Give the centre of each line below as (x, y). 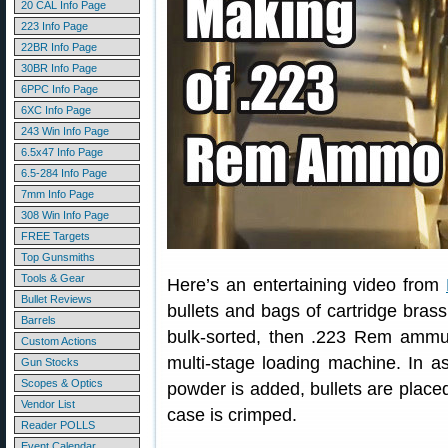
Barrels (38, 320)
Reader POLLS (58, 425)
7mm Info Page (57, 194)
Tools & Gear (53, 278)
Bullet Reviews (56, 299)
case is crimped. (232, 415)
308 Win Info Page (65, 215)
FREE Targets (55, 236)
